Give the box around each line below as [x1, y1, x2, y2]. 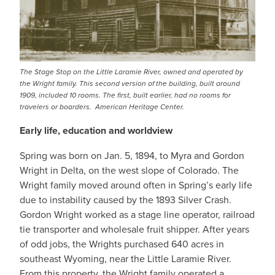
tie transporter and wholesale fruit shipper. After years [20, 222, 249, 236]
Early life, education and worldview [20, 123, 172, 137]
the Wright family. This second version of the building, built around [20, 78, 240, 89]
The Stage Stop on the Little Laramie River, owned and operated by [20, 66, 243, 77]
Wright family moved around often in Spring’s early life [20, 178, 252, 192]
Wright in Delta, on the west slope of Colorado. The [20, 163, 239, 177]
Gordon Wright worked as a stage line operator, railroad [20, 207, 255, 221]
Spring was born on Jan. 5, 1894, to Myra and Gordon [20, 149, 244, 162]
